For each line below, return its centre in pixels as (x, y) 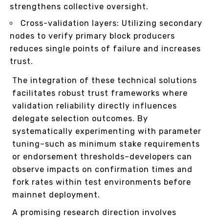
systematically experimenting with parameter (107, 131)
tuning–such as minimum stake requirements (106, 144)
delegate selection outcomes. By (80, 119)
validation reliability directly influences (95, 106)
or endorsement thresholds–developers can (102, 157)
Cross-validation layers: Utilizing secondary (111, 23)
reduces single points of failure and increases (105, 49)
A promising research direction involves (94, 213)
